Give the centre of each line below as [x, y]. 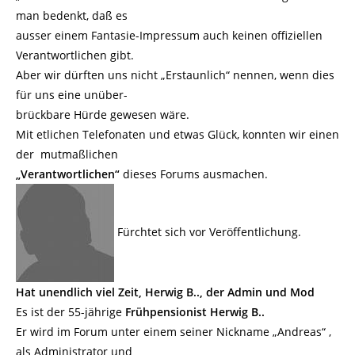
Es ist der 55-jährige [71, 312]
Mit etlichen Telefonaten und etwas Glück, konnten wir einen [177, 134]
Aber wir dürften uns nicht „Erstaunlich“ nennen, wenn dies [175, 75]
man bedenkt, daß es [72, 15]
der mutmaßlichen [67, 154]
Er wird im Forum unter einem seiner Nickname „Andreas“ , [174, 332]
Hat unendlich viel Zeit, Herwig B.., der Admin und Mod [165, 292]
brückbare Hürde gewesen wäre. [103, 115]
